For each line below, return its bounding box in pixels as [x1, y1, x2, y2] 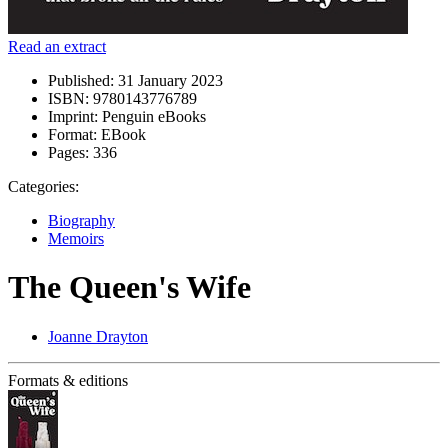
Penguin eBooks [98, 108, 206, 125]
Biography [48, 212, 115, 229]
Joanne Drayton [48, 327, 148, 345]
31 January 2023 [114, 72, 223, 89]
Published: [48, 72, 114, 89]
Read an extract [8, 38, 106, 55]
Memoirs [48, 230, 104, 247]
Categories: [8, 178, 79, 195]
